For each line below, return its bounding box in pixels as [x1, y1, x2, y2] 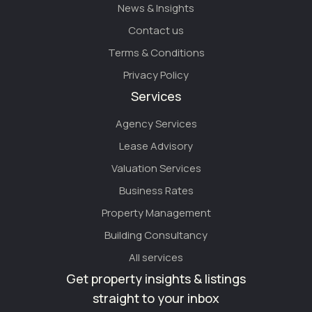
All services [129, 249, 183, 265]
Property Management [101, 205, 211, 220]
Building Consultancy [104, 227, 208, 242]
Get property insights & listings [66, 270, 246, 287]
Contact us [128, 22, 184, 38]
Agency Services [115, 116, 197, 131]
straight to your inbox [93, 289, 219, 306]
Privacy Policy [123, 67, 189, 82]
